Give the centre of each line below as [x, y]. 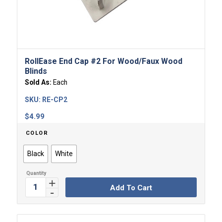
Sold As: [39, 82]
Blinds [36, 71]
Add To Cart [131, 188]
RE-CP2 [55, 99]
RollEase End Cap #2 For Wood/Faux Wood [103, 61]
